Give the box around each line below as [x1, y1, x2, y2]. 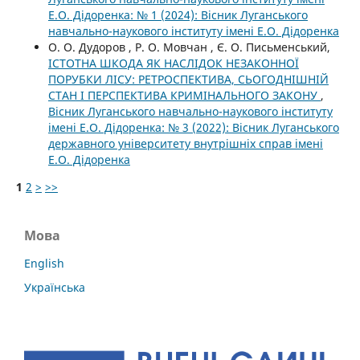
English [24, 256, 64, 272]
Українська [24, 280, 85, 296]
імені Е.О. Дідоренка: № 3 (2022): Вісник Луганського [47, 120, 339, 136]
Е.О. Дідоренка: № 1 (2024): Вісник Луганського [47, 7, 308, 23]
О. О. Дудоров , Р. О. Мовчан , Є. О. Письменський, [47, 39, 330, 55]
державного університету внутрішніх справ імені [47, 136, 323, 152]
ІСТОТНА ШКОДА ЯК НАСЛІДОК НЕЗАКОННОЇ [47, 55, 299, 72]
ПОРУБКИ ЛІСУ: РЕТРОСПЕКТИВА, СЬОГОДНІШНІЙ [47, 72, 329, 88]
